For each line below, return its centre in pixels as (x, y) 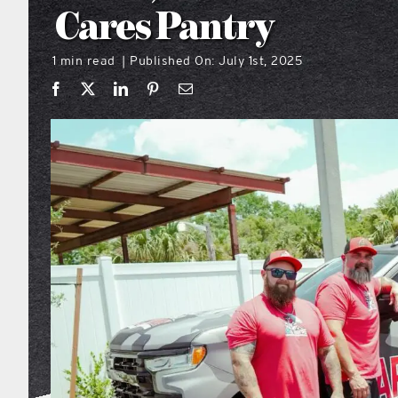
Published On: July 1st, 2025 (216, 60)
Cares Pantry (164, 28)
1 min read (84, 60)
